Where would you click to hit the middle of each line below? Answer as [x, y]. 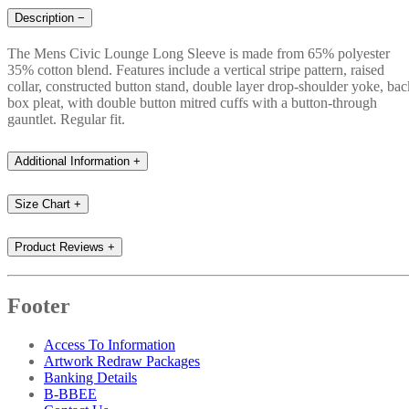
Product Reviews [59, 246]
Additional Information [72, 161]
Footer [39, 306]
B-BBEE [70, 394]
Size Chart [42, 204]
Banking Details [90, 378]
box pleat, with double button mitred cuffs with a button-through [192, 102]
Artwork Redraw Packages [122, 362]
